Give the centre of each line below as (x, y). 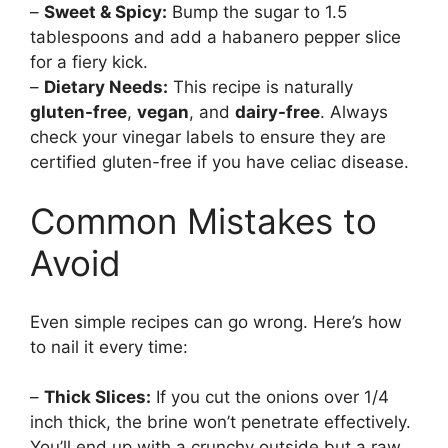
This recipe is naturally (260, 86)
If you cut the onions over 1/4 (270, 397)
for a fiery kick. (89, 61)
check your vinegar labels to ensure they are (208, 136)
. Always (354, 111)
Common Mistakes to (203, 221)
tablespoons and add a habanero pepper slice (215, 36)
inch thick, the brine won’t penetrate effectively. (220, 422)
